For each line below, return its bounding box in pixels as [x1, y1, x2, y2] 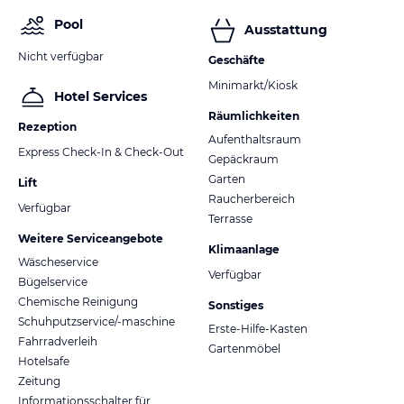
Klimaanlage [208, 242, 280, 256]
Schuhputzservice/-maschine [18, 314, 175, 328]
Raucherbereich [208, 191, 295, 206]
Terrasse [208, 211, 252, 225]
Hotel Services [54, 88, 147, 106]
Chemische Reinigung [18, 294, 138, 308]
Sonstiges [208, 298, 263, 312]
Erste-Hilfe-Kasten [208, 321, 308, 335]
